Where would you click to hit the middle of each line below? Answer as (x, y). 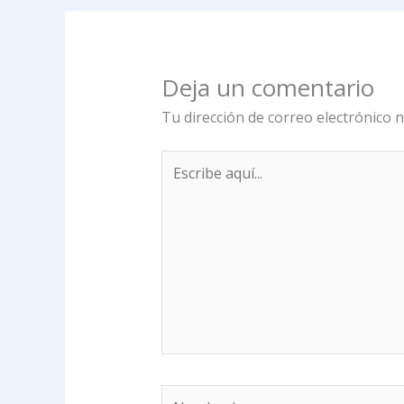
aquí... (179, 183)
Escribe (184, 160)
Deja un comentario (267, 87)
